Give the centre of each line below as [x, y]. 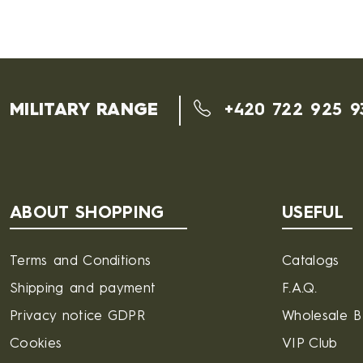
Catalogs [311, 262]
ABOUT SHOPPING [87, 214]
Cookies [36, 344]
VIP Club [310, 344]
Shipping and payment [83, 289]
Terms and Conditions [81, 262]
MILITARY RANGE [84, 110]
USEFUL [313, 214]
